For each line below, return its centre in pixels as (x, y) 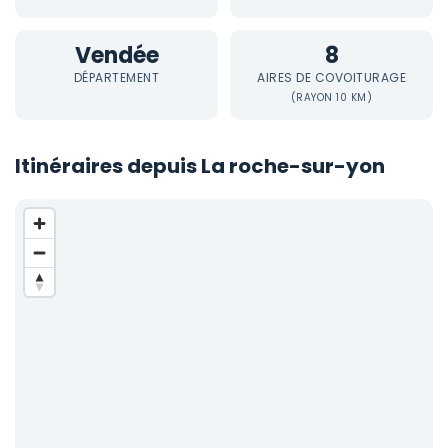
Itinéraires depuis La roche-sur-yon (200, 166)
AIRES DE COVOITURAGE (331, 77)
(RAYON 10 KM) (331, 97)
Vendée (116, 55)
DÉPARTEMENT (116, 77)
